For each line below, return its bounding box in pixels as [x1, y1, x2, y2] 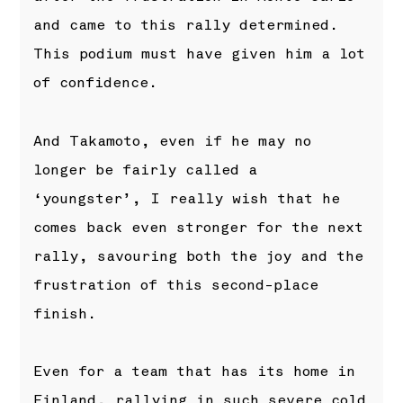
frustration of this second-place [33, 275, 319, 294]
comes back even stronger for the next [33, 218, 364, 237]
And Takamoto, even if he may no [33, 131, 312, 150]
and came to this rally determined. [33, 16, 339, 35]
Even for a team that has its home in [33, 362, 356, 381]
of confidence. [33, 74, 158, 93]
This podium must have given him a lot [33, 45, 366, 64]
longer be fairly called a [33, 160, 258, 179]
